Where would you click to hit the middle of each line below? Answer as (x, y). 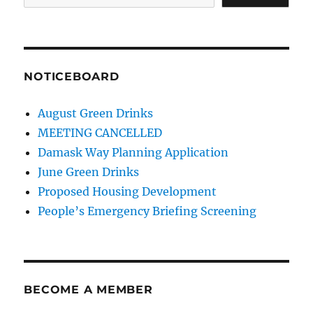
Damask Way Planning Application (133, 152)
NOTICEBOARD (72, 76)
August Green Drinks (96, 113)
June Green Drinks (89, 172)
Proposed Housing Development (128, 191)
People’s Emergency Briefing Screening (147, 211)
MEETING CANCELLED (100, 132)
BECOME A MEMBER (88, 289)
